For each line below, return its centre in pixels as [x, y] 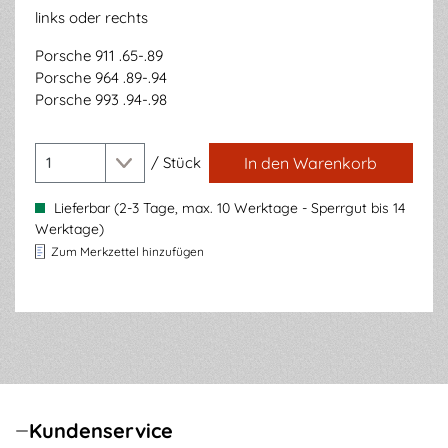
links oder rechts [91, 17]
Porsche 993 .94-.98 [101, 99]
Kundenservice [101, 430]
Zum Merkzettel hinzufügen [127, 251]
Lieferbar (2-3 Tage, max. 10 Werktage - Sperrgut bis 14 [227, 208]
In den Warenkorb [311, 163]
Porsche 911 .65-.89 [99, 55]
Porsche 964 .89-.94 [101, 77]
